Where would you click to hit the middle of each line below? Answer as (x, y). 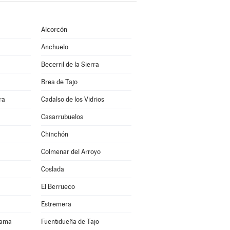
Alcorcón (54, 30)
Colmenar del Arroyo (71, 152)
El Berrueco (58, 187)
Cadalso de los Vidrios (72, 99)
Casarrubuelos (62, 117)
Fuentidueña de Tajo (70, 222)
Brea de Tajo (59, 82)
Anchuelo (54, 47)
